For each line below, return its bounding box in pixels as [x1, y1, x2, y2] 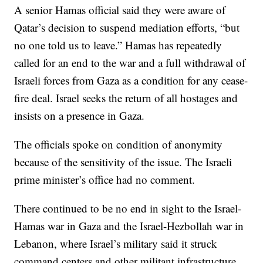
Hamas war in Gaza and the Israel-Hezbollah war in [14, 218, 244, 234]
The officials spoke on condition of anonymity [14, 137, 223, 152]
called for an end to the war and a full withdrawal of [14, 55, 246, 70]
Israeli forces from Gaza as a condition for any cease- [14, 73, 248, 88]
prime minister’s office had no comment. [14, 172, 195, 187]
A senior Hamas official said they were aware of [14, 2, 226, 18]
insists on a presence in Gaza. [14, 108, 145, 123]
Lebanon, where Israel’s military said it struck [14, 236, 218, 251]
